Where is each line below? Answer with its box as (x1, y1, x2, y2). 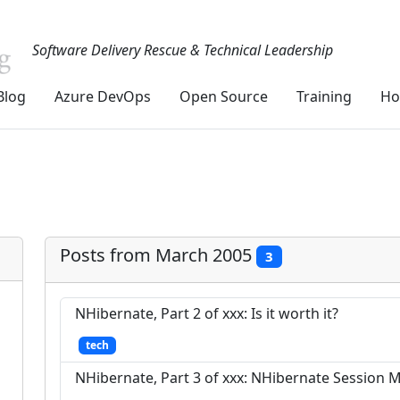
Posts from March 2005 (60, 243, 256, 267)
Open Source (179, 87, 268, 106)
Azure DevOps (54, 87, 151, 106)
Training (296, 87, 352, 106)
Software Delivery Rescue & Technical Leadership (32, 40, 333, 60)
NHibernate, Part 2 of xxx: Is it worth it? (75, 304, 338, 324)
